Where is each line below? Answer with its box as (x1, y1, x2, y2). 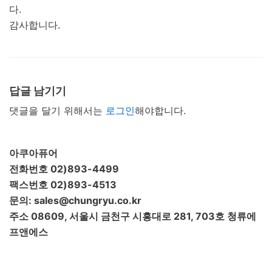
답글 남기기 (9, 84, 66, 97)
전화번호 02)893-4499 (9, 162, 119, 175)
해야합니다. (135, 104, 186, 117)
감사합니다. (9, 18, 60, 31)
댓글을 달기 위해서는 (9, 104, 106, 117)
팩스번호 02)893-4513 (9, 178, 117, 191)
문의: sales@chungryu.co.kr (9, 194, 141, 206)
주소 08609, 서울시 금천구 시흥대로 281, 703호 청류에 (9, 209, 256, 222)
